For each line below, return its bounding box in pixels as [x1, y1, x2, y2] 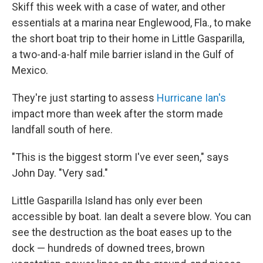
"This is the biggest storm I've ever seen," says [12, 151, 229, 163]
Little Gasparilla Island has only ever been [12, 194, 203, 207]
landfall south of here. [12, 123, 113, 136]
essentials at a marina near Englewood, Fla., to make [12, 16, 251, 29]
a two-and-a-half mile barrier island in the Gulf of [12, 48, 234, 60]
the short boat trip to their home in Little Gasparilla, [12, 32, 244, 45]
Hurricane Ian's [157, 92, 226, 104]
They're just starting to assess [12, 92, 157, 104]
